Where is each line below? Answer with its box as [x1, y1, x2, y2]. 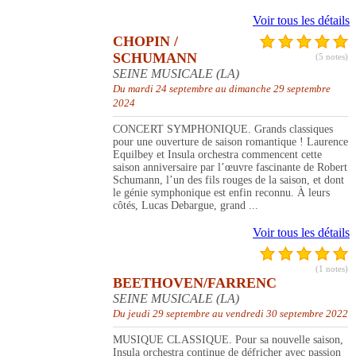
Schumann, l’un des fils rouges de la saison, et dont [113, 174, 344, 187]
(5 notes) [315, 52, 348, 62]
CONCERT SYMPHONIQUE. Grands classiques [113, 123, 333, 136]
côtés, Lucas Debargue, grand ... [113, 199, 258, 212]
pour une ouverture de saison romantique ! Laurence [113, 136, 348, 149]
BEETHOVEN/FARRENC [113, 275, 277, 292]
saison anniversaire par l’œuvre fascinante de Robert [113, 161, 347, 174]
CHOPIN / [113, 33, 178, 50]
